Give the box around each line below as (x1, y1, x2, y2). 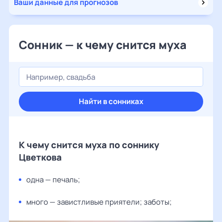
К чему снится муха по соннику (19, 139, 159, 151)
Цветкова (19, 151, 62, 163)
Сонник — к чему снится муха (19, 37, 186, 53)
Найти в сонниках (79, 96, 143, 107)
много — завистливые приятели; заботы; (26, 197, 172, 207)
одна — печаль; (26, 174, 80, 185)
